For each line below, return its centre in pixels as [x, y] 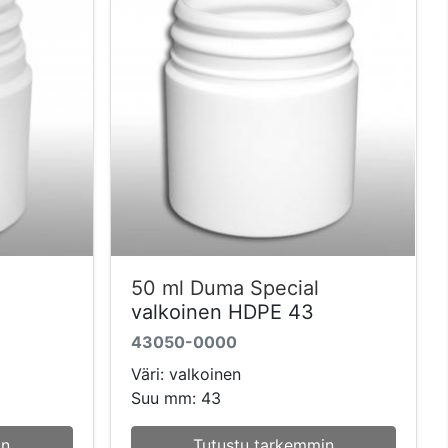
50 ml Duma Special [224, 288]
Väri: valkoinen [185, 374]
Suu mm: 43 [175, 398]
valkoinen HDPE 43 [222, 312]
